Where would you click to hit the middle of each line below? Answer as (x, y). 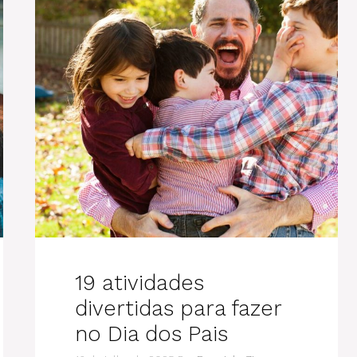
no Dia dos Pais (151, 334)
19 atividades (139, 283)
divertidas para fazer (178, 308)
